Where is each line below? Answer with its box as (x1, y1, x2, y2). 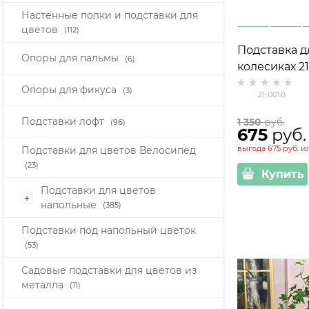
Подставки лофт (21, 115, 107, 128)
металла (21, 278, 66, 291)
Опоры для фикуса (21, 83, 119, 97)
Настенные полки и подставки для (21, 8, 198, 21)
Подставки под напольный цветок (21, 223, 196, 237)
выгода (237, 143, 268, 154)
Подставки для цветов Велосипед (21, 143, 196, 157)
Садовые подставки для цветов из (21, 263, 197, 277)
